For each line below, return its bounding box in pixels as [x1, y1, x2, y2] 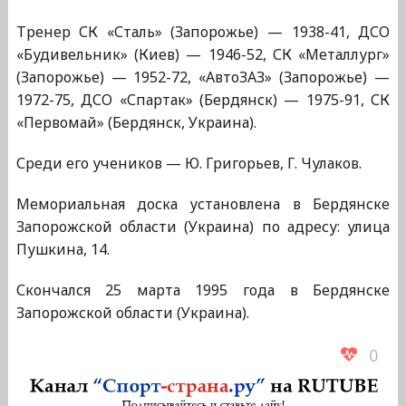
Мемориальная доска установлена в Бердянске [15, 194, 391, 215]
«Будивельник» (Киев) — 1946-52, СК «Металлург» [15, 44, 391, 65]
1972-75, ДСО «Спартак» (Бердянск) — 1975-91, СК [15, 90, 391, 111]
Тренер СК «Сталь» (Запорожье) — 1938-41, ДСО [15, 22, 391, 43]
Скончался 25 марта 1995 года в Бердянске [15, 280, 391, 301]
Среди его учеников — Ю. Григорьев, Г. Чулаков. [15, 153, 362, 174]
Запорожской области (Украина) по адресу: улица [15, 217, 391, 237]
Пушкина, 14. [15, 239, 110, 260]
